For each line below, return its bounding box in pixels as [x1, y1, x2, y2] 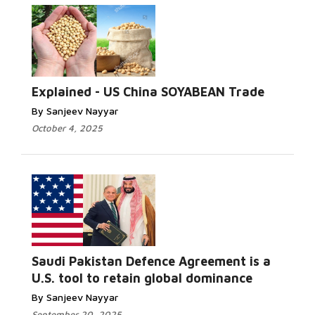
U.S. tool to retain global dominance [32, 271, 252, 285]
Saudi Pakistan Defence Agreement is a [32, 254, 271, 269]
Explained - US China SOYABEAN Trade [32, 84, 264, 99]
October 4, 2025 [32, 122, 103, 134]
